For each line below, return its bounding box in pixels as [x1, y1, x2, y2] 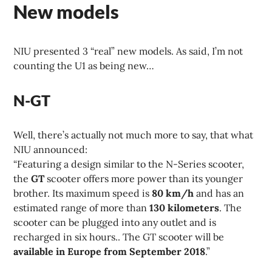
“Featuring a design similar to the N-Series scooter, [13, 158, 245, 171]
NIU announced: [13, 143, 88, 156]
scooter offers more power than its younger [44, 172, 243, 185]
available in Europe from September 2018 [13, 245, 206, 258]
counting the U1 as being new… [13, 59, 155, 72]
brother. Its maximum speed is [13, 187, 152, 200]
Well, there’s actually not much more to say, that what [13, 129, 254, 141]
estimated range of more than [13, 202, 150, 214]
